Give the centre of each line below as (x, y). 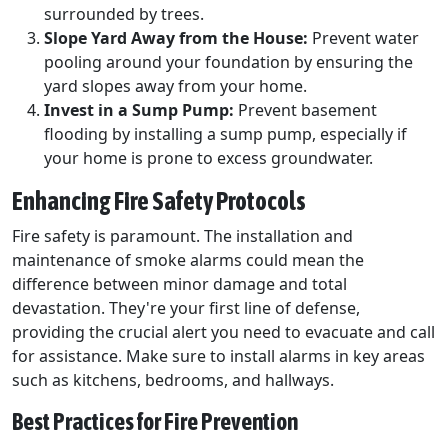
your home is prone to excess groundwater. (208, 158)
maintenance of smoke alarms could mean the (188, 260)
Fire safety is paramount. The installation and (182, 236)
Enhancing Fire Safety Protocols (159, 201)
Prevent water (363, 38)
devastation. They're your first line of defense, (186, 308)
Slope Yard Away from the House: (176, 38)
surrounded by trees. (124, 14)
